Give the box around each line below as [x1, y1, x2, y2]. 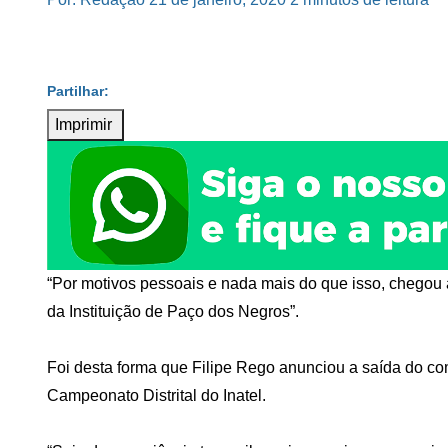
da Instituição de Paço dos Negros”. [47, 302, 299, 320]
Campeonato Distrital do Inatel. [47, 386, 266, 404]
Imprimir [55, 115, 116, 133]
